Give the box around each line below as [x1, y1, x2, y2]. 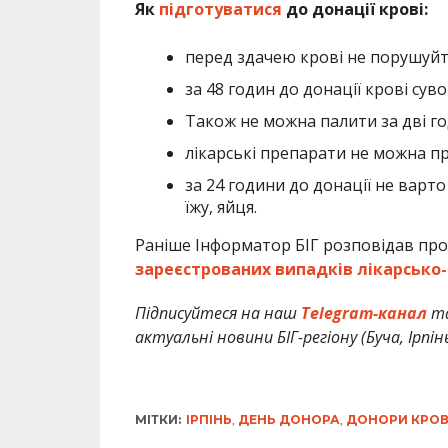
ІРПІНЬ [185, 411, 232, 427]
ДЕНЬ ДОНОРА [237, 411, 340, 427]
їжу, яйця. [184, 195, 257, 218]
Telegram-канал [300, 301, 427, 324]
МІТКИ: [134, 411, 181, 427]
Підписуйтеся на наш [134, 301, 301, 324]
